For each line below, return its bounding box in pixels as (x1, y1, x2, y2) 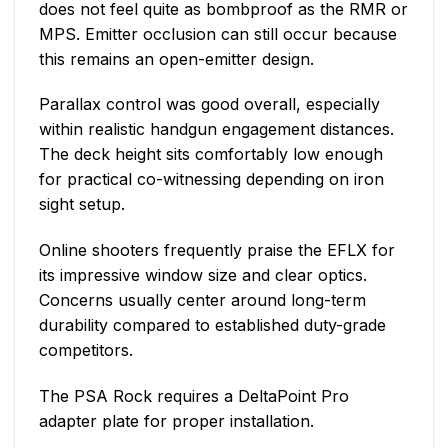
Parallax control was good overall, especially (39, 94, 380, 115)
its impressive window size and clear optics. (39, 265, 367, 286)
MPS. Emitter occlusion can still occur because (39, 23, 397, 44)
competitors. (39, 340, 133, 361)
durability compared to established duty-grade (39, 315, 386, 336)
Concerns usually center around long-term (39, 290, 366, 311)
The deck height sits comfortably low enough (39, 144, 383, 165)
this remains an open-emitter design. (39, 48, 314, 69)
